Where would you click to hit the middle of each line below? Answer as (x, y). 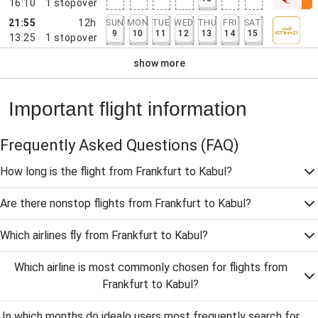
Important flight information (128, 109)
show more (159, 63)
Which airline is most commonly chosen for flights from (150, 267)
